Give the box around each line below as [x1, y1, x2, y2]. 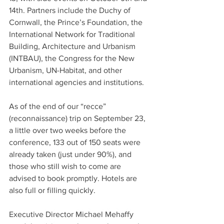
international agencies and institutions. [9, 78, 144, 87]
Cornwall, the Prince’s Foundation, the [9, 18, 144, 27]
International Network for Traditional [9, 30, 137, 39]
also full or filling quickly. [9, 186, 97, 195]
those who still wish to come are [9, 162, 123, 171]
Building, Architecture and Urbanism [9, 42, 137, 51]
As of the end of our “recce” [9, 102, 108, 111]
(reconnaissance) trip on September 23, [9, 114, 147, 123]
